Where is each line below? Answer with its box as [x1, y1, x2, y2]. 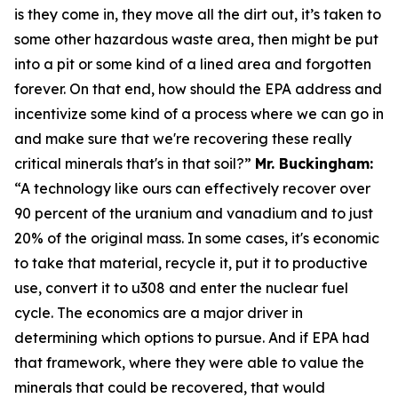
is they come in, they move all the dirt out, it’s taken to [14, 4, 381, 23]
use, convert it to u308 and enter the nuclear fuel [14, 278, 348, 297]
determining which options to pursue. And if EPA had [14, 328, 370, 346]
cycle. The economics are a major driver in [14, 303, 303, 322]
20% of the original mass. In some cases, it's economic [14, 228, 379, 247]
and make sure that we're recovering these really [14, 129, 352, 147]
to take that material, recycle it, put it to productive [14, 253, 368, 272]
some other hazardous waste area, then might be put [14, 29, 378, 48]
